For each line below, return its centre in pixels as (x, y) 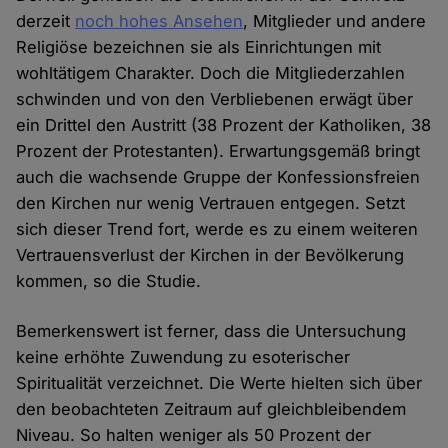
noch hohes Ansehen (159, 21)
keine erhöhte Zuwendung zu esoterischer (183, 357)
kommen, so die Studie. (109, 281)
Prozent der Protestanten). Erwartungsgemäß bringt (218, 151)
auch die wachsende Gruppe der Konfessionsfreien (218, 177)
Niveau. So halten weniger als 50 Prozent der (194, 435)
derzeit (46, 21)
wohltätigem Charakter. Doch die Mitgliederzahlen (211, 73)
